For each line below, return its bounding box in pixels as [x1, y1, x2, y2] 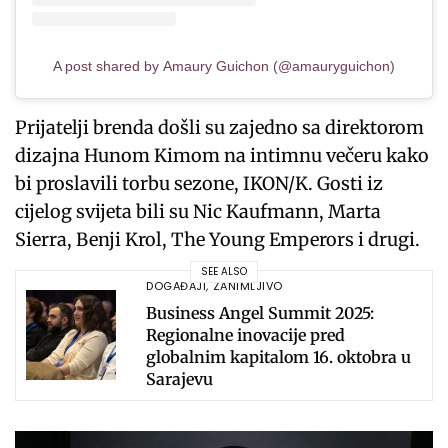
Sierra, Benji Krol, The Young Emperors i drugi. [15, 227, 421, 251]
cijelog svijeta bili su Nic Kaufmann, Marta [15, 199, 382, 223]
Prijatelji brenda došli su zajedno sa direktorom [15, 115, 425, 139]
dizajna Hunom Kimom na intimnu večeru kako [15, 143, 430, 167]
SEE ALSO [201, 264, 247, 280]
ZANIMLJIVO [212, 277, 284, 294]
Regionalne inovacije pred [146, 324, 345, 345]
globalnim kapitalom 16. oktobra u [146, 346, 411, 367]
